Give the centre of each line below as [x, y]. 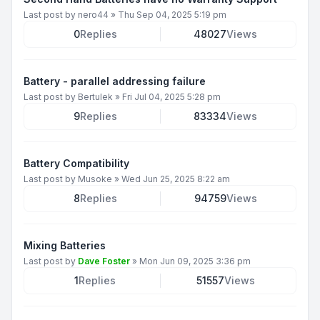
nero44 [93, 14]
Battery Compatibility [76, 163]
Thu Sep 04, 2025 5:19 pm [172, 14]
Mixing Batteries [65, 245]
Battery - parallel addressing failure [115, 81]
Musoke [95, 179]
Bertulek [95, 96]
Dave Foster [104, 261]
